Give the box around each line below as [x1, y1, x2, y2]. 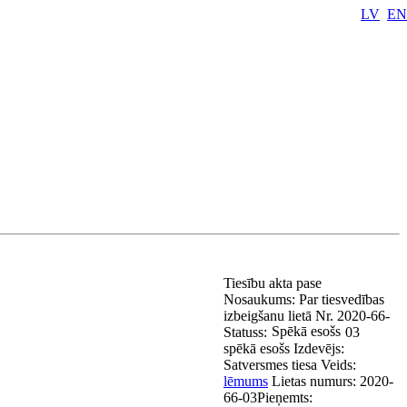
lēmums [223, 373, 268, 389]
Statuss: [223, 324, 267, 340]
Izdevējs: [293, 341, 344, 356]
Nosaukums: [223, 292, 299, 307]
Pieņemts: [257, 390, 313, 405]
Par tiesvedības [299, 292, 384, 307]
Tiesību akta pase [223, 275, 325, 291]
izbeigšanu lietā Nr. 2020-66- [223, 308, 390, 323]
